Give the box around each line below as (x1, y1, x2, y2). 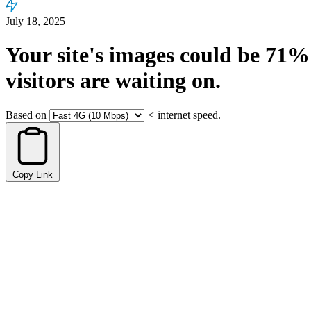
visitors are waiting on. (6, 68, 221, 94)
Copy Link (12, 169, 53, 180)
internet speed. (158, 108, 221, 121)
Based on (6, 108, 47, 121)
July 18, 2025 (6, 15, 65, 27)
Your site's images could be (6, 42, 265, 68)
